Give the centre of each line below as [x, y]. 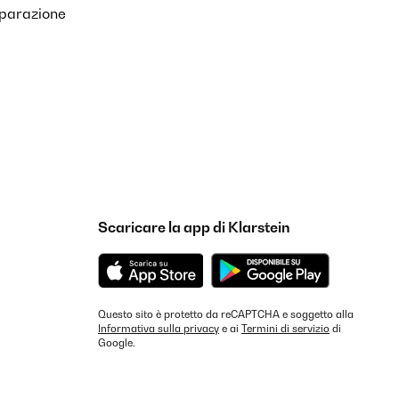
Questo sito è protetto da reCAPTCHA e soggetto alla [226, 314]
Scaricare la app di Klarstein [194, 227]
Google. [117, 343]
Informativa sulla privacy [159, 329]
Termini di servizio [285, 329]
